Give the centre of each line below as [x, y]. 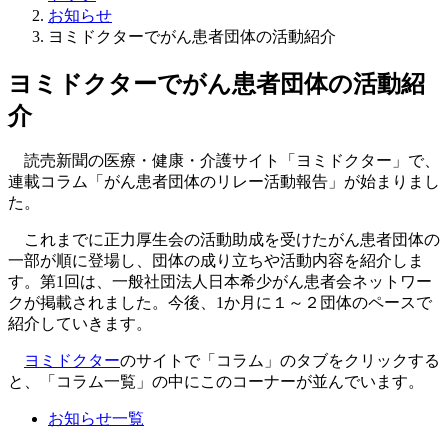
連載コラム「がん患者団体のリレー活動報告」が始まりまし [224, 182]
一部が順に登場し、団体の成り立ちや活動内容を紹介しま [216, 261]
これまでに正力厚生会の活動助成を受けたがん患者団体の [224, 240]
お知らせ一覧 [96, 419]
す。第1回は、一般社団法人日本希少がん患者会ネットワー [220, 282]
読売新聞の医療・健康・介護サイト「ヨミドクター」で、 [224, 161]
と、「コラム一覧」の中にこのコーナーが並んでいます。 [216, 382]
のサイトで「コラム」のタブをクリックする [280, 361]
